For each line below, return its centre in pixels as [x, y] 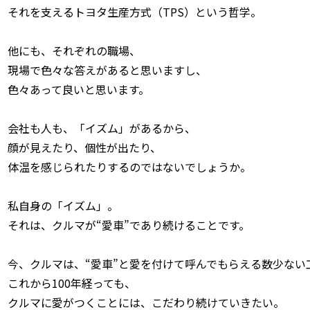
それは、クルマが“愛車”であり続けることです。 [129, 225]
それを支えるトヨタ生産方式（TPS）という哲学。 [135, 11]
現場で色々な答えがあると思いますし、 [107, 70]
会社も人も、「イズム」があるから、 [102, 128]
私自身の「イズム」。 [63, 205]
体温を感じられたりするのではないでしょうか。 [129, 166]
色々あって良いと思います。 [79, 89]
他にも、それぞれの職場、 [74, 50]
